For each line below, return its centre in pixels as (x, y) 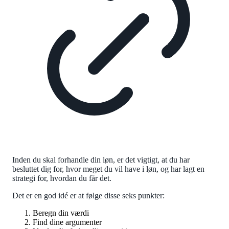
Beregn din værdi (62, 213)
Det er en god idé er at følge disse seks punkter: (89, 195)
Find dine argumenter (68, 222)
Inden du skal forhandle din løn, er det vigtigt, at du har (101, 159)
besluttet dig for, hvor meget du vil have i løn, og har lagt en (108, 169)
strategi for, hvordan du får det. (63, 178)
